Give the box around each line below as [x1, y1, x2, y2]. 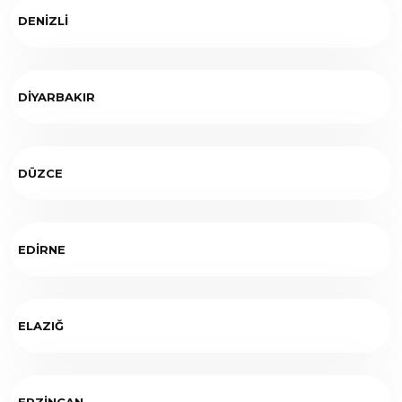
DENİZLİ [18, 13, 68, 28]
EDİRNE [18, 241, 66, 257]
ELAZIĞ [18, 318, 64, 333]
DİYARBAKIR [18, 89, 95, 104]
